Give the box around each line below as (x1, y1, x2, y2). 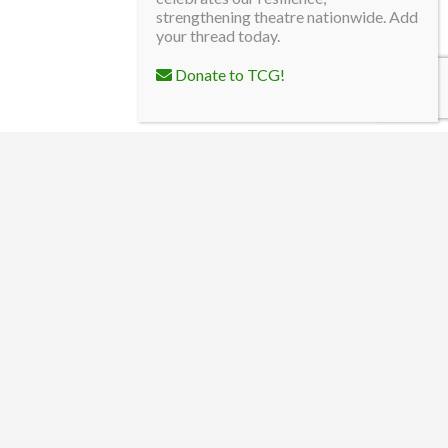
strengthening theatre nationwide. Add (156, 7, 418, 26)
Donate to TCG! (172, 65, 285, 84)
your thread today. (156, 26, 280, 45)
